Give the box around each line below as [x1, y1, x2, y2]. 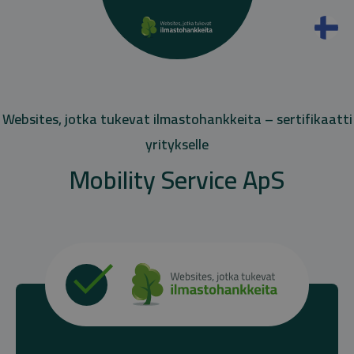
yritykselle [145, 131, 209, 157]
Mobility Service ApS [70, 156, 284, 203]
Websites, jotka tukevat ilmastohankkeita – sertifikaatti [2, 106, 352, 132]
